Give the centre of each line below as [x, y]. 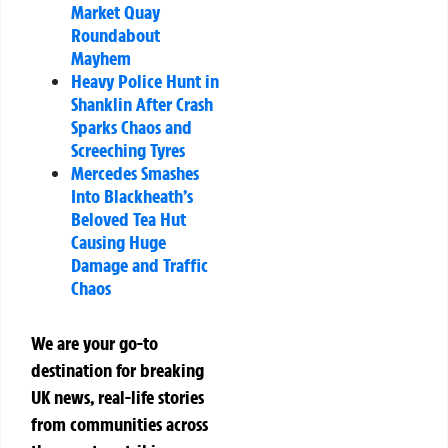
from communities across [119, 423]
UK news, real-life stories [117, 396]
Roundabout [115, 34]
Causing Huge [118, 241]
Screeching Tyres [128, 149]
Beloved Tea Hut [128, 218]
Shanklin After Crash [142, 103]
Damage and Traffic [139, 264]
